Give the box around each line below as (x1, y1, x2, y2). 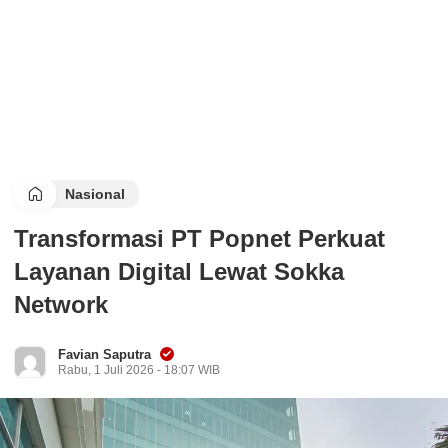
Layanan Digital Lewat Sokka (14, 258, 344, 285)
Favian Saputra (58, 347, 151, 362)
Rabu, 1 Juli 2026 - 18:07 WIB (58, 363, 220, 377)
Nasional (65, 186, 125, 202)
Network (14, 291, 108, 318)
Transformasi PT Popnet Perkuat (14, 225, 385, 252)
